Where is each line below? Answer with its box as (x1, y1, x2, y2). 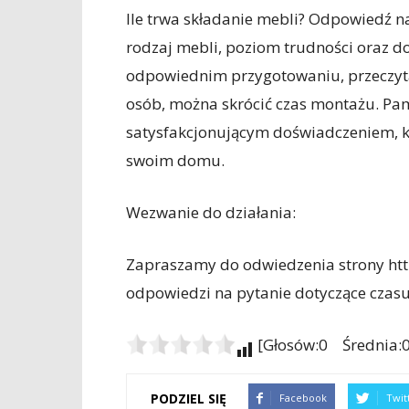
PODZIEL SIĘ (151, 389, 226, 407)
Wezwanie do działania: (126, 202, 296, 223)
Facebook (279, 391, 327, 404)
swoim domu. (126, 150, 225, 171)
